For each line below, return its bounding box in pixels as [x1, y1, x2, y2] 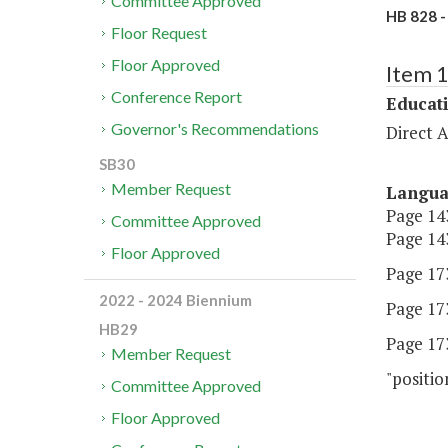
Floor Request [111, 23, 208, 43]
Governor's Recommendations [111, 119, 320, 139]
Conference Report [111, 87, 243, 107]
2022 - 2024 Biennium [99, 291, 252, 310]
